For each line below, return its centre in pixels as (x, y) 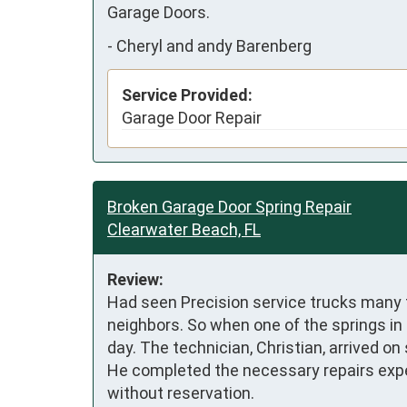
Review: (135, 279)
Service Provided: (187, 94)
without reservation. (181, 392)
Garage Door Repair (192, 117)
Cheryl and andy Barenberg (214, 46)
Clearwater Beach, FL (184, 229)
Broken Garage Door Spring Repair (229, 206)
